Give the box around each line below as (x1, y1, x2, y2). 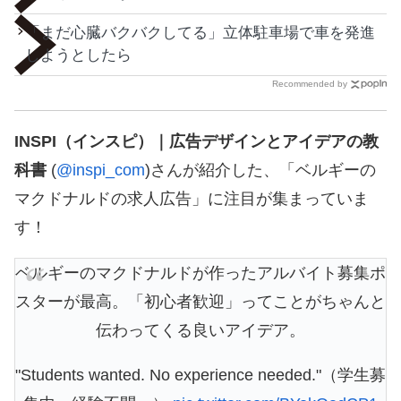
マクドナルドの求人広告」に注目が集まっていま (14, 190, 369, 209)
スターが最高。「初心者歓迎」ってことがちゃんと (15, 293, 386, 311)
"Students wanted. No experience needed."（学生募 (15, 366, 386, 385)
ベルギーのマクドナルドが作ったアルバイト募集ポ (15, 264, 386, 283)
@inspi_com (56, 161, 145, 180)
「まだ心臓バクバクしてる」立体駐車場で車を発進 (25, 24, 375, 42)
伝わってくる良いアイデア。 (96, 321, 305, 340)
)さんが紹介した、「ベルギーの (145, 161, 376, 180)
